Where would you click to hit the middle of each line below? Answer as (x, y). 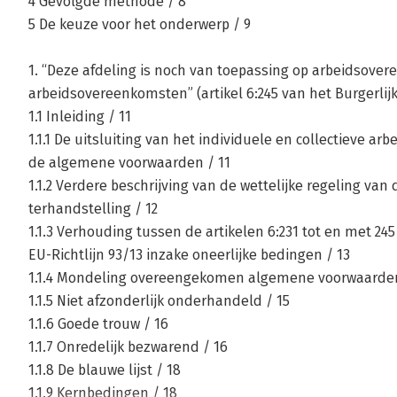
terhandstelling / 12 (93, 209)
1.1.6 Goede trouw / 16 (98, 324)
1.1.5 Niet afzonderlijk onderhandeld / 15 (159, 301)
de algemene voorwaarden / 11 (129, 163)
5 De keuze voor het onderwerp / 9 (140, 25)
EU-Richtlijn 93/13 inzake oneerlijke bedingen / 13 (189, 255)
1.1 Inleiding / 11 (80, 117)
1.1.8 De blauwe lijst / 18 (105, 370)
